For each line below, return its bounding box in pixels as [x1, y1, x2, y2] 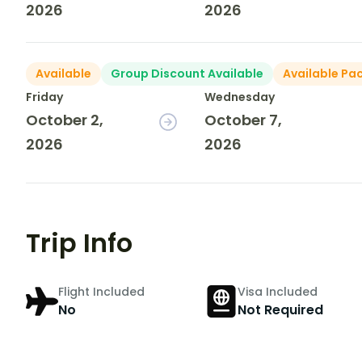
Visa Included [237, 283, 318, 300]
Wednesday [204, 89, 276, 106]
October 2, [26, 110, 103, 131]
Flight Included [58, 283, 145, 300]
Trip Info [26, 225, 133, 262]
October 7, [204, 110, 283, 131]
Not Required [237, 300, 323, 319]
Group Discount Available [111, 65, 263, 82]
